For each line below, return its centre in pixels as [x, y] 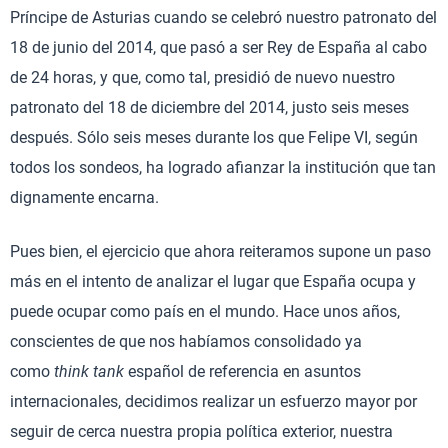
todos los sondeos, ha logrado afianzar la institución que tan [223, 167]
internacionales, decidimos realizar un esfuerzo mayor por [213, 401]
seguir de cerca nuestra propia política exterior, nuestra [201, 431]
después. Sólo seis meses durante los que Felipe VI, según [214, 137]
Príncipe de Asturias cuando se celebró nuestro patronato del [223, 17]
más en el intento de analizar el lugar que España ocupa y [213, 281]
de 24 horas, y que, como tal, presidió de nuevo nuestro [202, 77]
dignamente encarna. [84, 197]
